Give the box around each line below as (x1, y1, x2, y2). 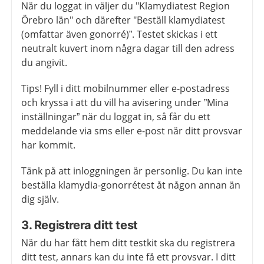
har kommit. (21, 138, 75, 152)
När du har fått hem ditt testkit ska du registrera (21, 236, 235, 250)
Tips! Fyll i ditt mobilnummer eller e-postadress (21, 82, 230, 95)
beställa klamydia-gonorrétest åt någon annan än (21, 179, 240, 192)
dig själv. (21, 193, 59, 206)
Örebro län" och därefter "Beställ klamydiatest (21, 14, 225, 27)
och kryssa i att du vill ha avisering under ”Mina (21, 96, 229, 110)
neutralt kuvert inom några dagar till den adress (21, 42, 235, 55)
